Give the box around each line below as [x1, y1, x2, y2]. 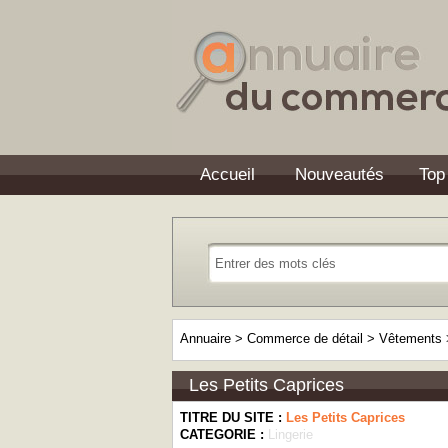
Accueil [199, 165, 255, 184]
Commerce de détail [247, 331, 363, 346]
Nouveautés [295, 165, 384, 184]
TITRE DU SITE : [180, 410, 286, 425]
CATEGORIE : [180, 427, 268, 442]
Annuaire [180, 331, 231, 346]
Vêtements [379, 331, 442, 346]
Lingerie [268, 427, 313, 442]
